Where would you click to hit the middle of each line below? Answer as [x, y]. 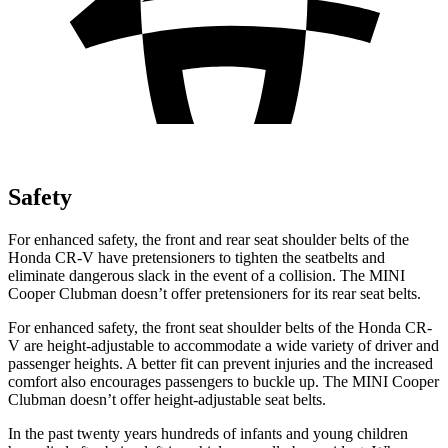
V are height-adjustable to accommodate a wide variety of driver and [223, 345]
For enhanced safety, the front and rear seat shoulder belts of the [208, 239]
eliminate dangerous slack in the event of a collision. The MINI [206, 275]
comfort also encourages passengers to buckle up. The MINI [200, 381]
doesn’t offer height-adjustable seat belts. [196, 399]
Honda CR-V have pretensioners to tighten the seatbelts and [196, 257]
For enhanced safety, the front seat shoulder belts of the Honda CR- [220, 327]
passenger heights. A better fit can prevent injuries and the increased [220, 363]
